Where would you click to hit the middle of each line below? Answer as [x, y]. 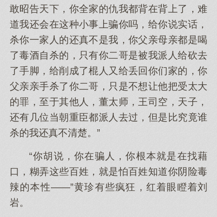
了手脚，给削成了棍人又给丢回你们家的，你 [108, 71]
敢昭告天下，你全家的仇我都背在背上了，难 [108, 9]
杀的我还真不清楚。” [55, 133]
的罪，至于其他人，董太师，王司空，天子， [108, 102]
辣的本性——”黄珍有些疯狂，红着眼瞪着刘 [108, 187]
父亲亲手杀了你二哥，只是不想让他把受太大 [108, 86]
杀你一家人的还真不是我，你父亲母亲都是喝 [108, 40]
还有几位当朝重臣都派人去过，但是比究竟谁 [108, 117]
